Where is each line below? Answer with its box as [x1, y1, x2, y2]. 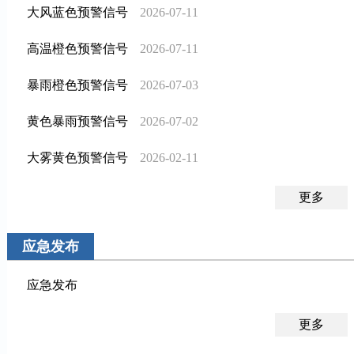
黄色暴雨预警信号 [27, 115, 128, 129]
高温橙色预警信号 [27, 42, 128, 56]
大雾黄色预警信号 [27, 151, 128, 165]
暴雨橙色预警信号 [27, 78, 128, 92]
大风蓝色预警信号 [27, 6, 128, 20]
